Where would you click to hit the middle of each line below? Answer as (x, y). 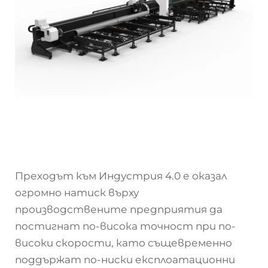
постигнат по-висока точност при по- (125, 226)
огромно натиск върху (77, 193)
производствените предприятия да (119, 209)
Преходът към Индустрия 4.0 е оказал (121, 176)
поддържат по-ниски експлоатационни (125, 260)
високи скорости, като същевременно (124, 243)
